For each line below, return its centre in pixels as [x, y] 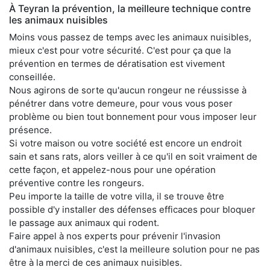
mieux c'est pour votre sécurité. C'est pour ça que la [120, 50]
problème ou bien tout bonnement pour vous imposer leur [133, 116]
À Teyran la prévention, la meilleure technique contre [130, 8]
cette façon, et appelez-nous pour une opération [112, 169]
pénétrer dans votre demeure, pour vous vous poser [121, 103]
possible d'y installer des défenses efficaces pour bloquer [132, 209]
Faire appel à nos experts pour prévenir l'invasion [115, 236]
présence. [30, 130]
